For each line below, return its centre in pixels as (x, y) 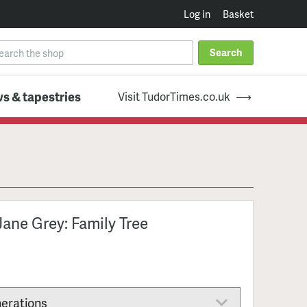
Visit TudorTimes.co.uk (174, 96)
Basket (238, 13)
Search (226, 52)
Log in (197, 13)
